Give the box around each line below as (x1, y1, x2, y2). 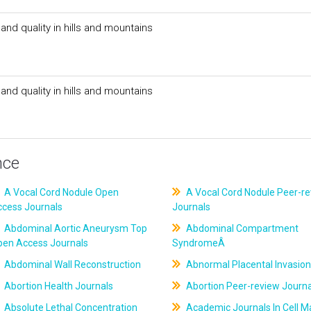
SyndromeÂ (171, 237, 227, 249)
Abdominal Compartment (183, 223, 299, 234)
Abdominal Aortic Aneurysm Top (2, 223, 148, 234)
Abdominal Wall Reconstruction (2, 259, 142, 270)
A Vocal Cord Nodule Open (2, 187, 119, 198)
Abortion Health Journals (2, 280, 114, 292)
